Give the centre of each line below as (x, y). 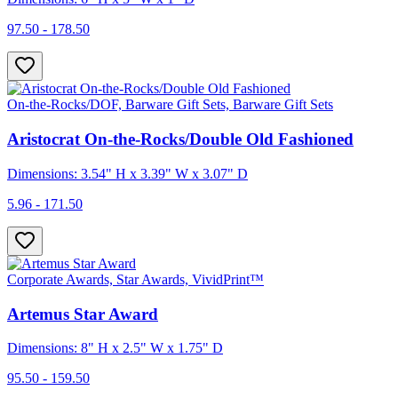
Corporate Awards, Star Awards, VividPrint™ (135, 279)
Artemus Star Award (83, 314)
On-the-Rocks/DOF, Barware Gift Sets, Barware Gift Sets (170, 105)
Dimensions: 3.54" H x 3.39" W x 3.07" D (127, 173)
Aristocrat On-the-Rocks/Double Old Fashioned (180, 139)
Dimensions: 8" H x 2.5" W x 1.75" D (115, 348)
